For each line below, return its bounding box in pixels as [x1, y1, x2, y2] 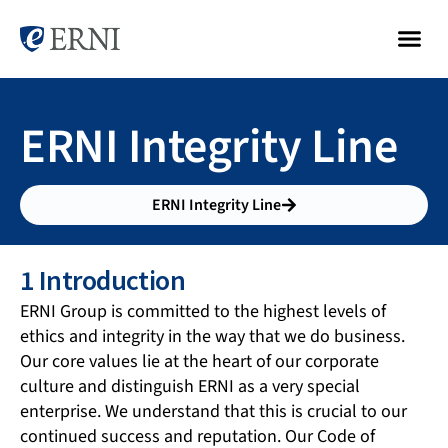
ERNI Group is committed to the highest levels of [20, 299, 386, 325]
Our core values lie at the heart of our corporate [20, 349, 379, 375]
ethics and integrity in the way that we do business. [20, 324, 405, 350]
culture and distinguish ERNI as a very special [20, 374, 360, 400]
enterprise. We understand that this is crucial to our [20, 399, 407, 425]
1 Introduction [20, 261, 186, 298]
